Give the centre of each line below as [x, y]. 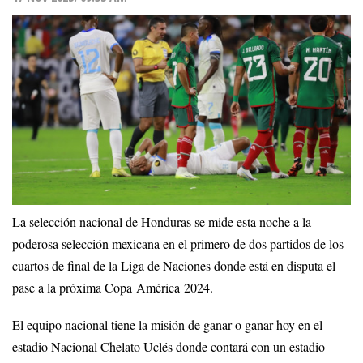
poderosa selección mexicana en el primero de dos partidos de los [178, 243]
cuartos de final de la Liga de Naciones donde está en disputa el [174, 265]
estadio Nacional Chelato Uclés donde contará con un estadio [169, 346]
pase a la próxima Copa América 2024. [113, 287]
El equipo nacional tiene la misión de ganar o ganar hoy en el [167, 325]
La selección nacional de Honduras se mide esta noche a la [162, 222]
